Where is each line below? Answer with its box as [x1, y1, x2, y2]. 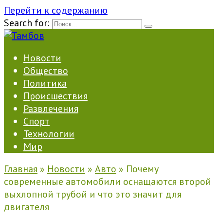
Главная [4, 163, 37, 175]
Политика [23, 77, 67, 90]
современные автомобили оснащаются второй [4, 175, 211, 188]
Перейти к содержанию [4, 4, 108, 17]
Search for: [4, 17, 50, 29]
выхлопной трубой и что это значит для [4, 188, 182, 200]
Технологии [23, 127, 74, 140]
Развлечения [23, 102, 78, 115]
